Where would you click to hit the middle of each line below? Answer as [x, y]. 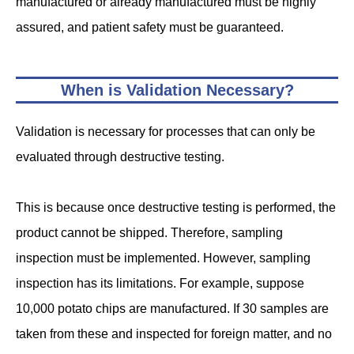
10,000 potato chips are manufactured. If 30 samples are [172, 309]
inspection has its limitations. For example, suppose [160, 284]
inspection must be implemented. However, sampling [163, 258]
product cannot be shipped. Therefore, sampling [149, 233]
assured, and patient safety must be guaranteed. [150, 28]
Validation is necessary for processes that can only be [166, 132]
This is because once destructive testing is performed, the [176, 208]
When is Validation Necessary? [177, 90]
